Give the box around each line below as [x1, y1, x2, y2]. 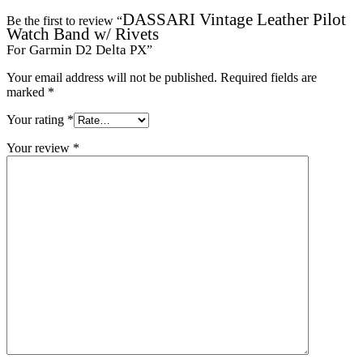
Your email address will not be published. [6, 70, 217, 84]
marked [6, 84, 48, 99]
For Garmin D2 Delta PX [6, 41, 147, 58]
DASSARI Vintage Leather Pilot [122, 9, 346, 28]
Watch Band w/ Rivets [6, 23, 159, 43]
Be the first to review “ [6, 13, 122, 28]
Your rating [6, 112, 67, 126]
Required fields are [220, 70, 317, 84]
